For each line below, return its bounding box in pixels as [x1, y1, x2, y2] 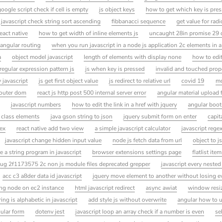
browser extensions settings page [92, 148, 182, 156]
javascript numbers [11, 100, 61, 109]
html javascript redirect [75, 183, 135, 192]
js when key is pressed [85, 64, 145, 73]
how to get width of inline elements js [39, 29, 139, 37]
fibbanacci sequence [111, 17, 166, 25]
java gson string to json [51, 112, 113, 120]
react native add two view [16, 124, 84, 132]
